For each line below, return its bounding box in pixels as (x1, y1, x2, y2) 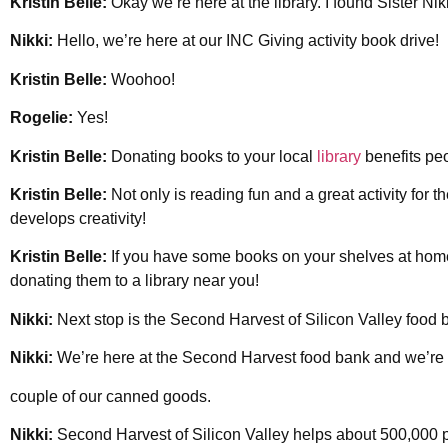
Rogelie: (10, 109, 73, 127)
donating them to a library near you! (10, 272, 259, 290)
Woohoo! (111, 70, 175, 88)
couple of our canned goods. (10, 387, 211, 405)
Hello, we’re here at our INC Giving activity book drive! (53, 32, 439, 50)
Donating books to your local (107, 147, 317, 165)
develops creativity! (10, 210, 146, 228)
